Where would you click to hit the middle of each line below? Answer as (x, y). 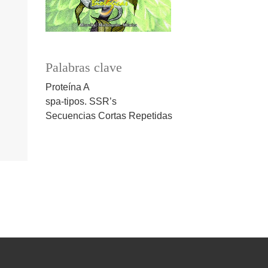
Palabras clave (84, 67)
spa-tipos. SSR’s (81, 101)
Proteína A (68, 87)
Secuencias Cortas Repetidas (109, 115)
